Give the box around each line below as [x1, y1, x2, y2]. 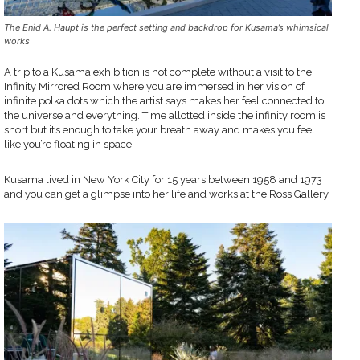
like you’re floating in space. [4, 137, 134, 150]
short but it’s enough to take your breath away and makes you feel [4, 123, 315, 136]
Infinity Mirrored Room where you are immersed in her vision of [4, 80, 305, 92]
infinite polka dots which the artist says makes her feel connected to [4, 94, 324, 107]
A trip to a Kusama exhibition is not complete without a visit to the [4, 65, 312, 78]
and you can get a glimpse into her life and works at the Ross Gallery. [4, 187, 330, 200]
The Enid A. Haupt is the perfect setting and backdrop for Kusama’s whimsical [4, 21, 329, 33]
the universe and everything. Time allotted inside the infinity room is [4, 108, 325, 121]
